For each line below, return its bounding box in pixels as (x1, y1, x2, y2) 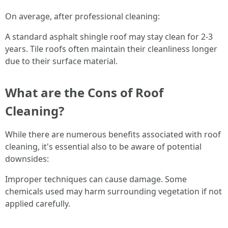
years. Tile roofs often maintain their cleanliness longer (5, 43, 217, 54)
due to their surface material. (5, 55, 118, 67)
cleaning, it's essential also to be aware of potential (5, 141, 202, 152)
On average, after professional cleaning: (5, 11, 160, 22)
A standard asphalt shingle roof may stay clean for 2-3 (5, 31, 213, 42)
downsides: (5, 153, 49, 164)
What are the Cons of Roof (5, 84, 163, 101)
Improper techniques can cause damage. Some (5, 174, 187, 185)
